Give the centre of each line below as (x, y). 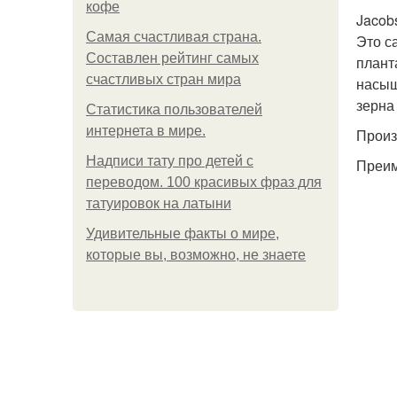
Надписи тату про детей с (170, 161)
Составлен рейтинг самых (172, 58)
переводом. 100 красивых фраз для (204, 182)
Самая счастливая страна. (174, 37)
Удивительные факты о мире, (183, 234)
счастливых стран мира (163, 79)
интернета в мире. (146, 131)
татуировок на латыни (159, 203)
